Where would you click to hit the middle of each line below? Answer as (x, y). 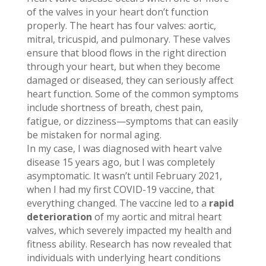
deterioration (59, 217)
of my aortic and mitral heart (156, 217)
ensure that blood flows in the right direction (126, 53)
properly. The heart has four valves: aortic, (121, 26)
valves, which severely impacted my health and (129, 231)
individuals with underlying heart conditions (123, 258)
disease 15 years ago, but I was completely (121, 162)
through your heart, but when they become (123, 67)
